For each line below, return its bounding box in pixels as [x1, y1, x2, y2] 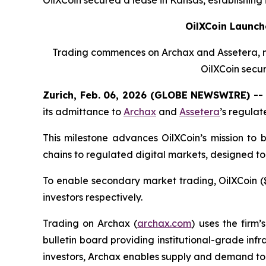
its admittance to [43, 105, 123, 118]
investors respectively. [43, 191, 145, 203]
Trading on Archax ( [43, 217, 138, 229]
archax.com [137, 217, 192, 229]
